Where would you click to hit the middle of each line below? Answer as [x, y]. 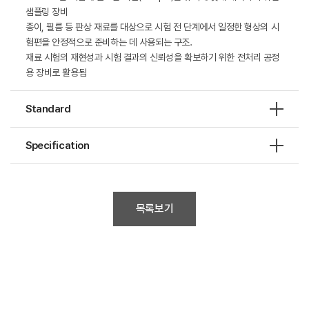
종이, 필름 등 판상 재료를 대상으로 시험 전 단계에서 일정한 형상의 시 [152, 27]
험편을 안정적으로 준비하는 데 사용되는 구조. [109, 42]
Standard [48, 109]
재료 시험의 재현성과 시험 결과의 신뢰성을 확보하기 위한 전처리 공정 [153, 57]
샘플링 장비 [47, 12]
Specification [58, 146]
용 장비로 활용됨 [56, 72]
